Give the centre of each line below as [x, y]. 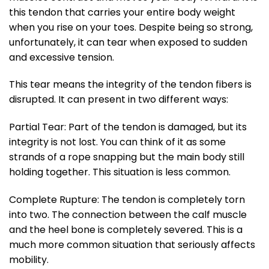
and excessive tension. [62, 57]
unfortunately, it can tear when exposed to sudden [128, 42]
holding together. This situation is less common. [120, 172]
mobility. [29, 259]
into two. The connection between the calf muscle [128, 214]
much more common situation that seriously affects [132, 244]
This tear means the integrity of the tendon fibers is [130, 85]
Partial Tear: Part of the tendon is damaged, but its [128, 127]
